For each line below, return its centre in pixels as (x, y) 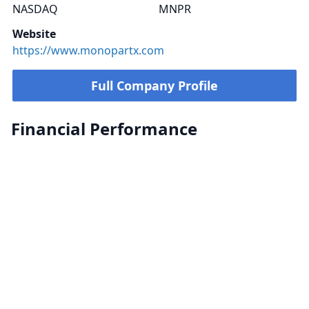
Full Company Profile (154, 86)
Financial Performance (104, 129)
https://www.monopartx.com (88, 50)
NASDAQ (35, 9)
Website (34, 34)
